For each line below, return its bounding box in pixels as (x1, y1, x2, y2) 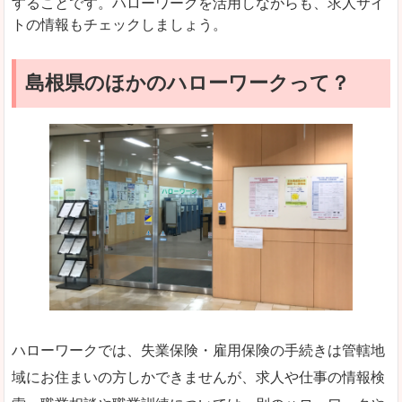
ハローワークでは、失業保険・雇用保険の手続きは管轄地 (12, 343, 385, 359)
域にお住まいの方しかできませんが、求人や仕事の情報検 (12, 370, 385, 386)
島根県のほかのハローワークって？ (25, 71, 350, 94)
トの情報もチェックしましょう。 (12, 16, 227, 32)
